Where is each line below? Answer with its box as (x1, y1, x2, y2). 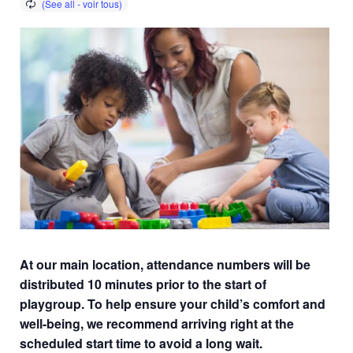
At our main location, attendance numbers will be (20, 255, 310, 273)
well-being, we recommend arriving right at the (20, 314, 294, 333)
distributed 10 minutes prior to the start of (20, 274, 266, 293)
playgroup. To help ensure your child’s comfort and (20, 294, 325, 313)
